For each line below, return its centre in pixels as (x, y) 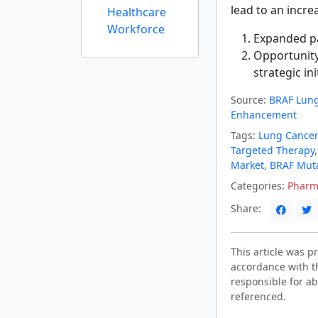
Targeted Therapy (273, 150)
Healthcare (137, 12)
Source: (248, 99)
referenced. (258, 296)
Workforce (136, 29)
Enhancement (264, 114)
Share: (247, 208)
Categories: (258, 185)
